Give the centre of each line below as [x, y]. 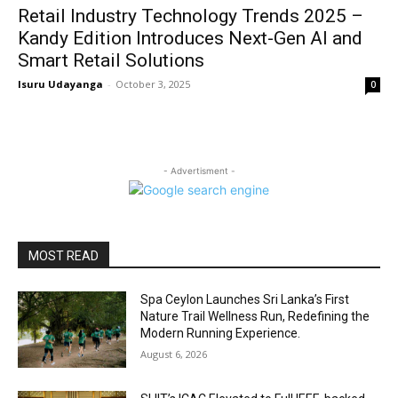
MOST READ [64, 256]
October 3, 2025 [153, 84]
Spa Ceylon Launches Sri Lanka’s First [245, 299]
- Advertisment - [199, 171]
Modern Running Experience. [221, 333]
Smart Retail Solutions [111, 60]
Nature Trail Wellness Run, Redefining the [255, 316]
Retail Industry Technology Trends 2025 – [191, 16]
